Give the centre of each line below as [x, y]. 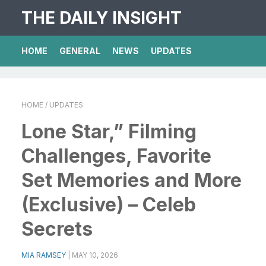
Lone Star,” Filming [109, 132]
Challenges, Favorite [116, 156]
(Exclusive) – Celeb [109, 205]
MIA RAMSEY [44, 255]
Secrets [57, 229]
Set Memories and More [132, 180]
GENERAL [80, 51]
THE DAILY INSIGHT [102, 18]
